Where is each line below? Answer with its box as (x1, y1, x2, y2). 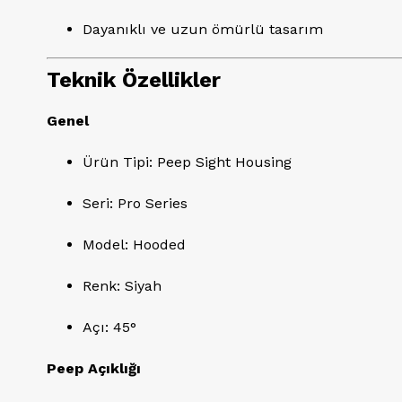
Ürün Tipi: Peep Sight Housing (83, 153, 292, 170)
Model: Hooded (83, 236, 186, 253)
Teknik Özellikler (47, 67, 221, 92)
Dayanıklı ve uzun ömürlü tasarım (83, 21, 323, 38)
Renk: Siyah (83, 277, 162, 294)
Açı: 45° (83, 319, 136, 336)
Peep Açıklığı (47, 360, 141, 377)
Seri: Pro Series (83, 195, 188, 212)
